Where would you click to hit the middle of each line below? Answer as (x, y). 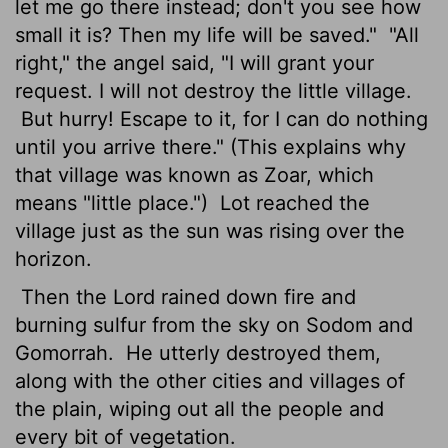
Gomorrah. (67, 352)
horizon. (53, 258)
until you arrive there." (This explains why (210, 146)
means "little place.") (114, 202)
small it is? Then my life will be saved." (199, 34)
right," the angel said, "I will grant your (194, 62)
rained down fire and (255, 296)
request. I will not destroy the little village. (213, 90)
